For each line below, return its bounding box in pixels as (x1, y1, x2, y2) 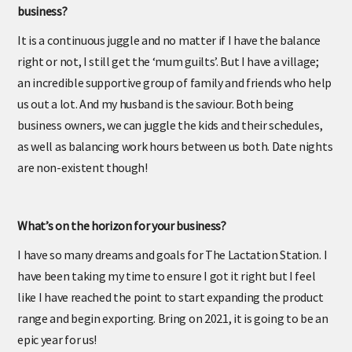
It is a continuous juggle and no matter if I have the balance (17, 43, 321, 60)
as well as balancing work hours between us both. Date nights (17, 149, 333, 166)
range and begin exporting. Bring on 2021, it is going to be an (17, 321, 328, 338)
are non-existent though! (17, 170, 148, 187)
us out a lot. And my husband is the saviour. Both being (17, 107, 294, 123)
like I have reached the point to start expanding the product (17, 300, 324, 317)
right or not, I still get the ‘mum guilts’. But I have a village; (17, 64, 319, 81)
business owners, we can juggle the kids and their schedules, (17, 128, 323, 145)
